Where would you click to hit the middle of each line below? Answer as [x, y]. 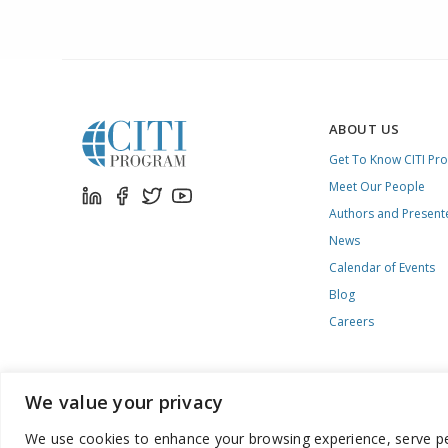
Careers [351, 321]
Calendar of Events [381, 267]
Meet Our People [376, 186]
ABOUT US [364, 129]
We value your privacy [124, 401]
